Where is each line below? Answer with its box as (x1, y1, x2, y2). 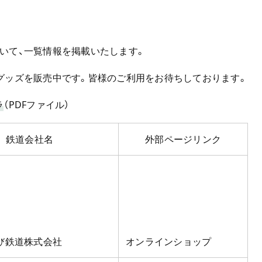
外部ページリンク (145, 133, 221, 146)
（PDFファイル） (4, 98, 70, 111)
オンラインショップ (126, 235, 212, 248)
